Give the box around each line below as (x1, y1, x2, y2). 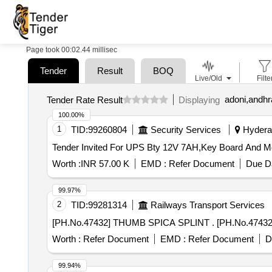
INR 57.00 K (80, 158, 129, 169)
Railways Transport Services (150, 200, 265, 210)
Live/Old (194, 74, 222, 83)
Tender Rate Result (46, 94, 123, 105)
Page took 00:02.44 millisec (26, 46, 117, 54)
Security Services (150, 124, 221, 135)
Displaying (178, 94, 225, 105)
